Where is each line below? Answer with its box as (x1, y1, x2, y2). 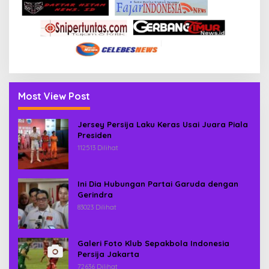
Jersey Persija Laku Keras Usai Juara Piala (77, 119, 248, 129)
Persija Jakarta (77, 249, 139, 259)
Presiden (77, 130, 112, 140)
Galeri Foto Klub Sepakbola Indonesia (77, 238, 229, 248)
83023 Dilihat (77, 202, 116, 211)
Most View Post (18, 89, 90, 102)
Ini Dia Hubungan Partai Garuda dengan (77, 178, 238, 189)
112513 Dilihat (77, 143, 118, 152)
